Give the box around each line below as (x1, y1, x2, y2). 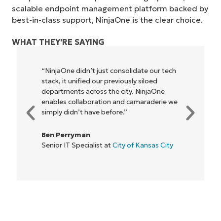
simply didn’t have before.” (41, 107, 127, 116)
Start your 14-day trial (51, 183, 170, 196)
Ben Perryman (41, 130, 90, 139)
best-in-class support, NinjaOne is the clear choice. (12, 15, 203, 25)
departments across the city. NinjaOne (41, 86, 165, 96)
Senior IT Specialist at (41, 140, 112, 149)
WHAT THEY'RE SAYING (12, 37, 105, 47)
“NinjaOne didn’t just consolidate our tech (41, 66, 176, 75)
